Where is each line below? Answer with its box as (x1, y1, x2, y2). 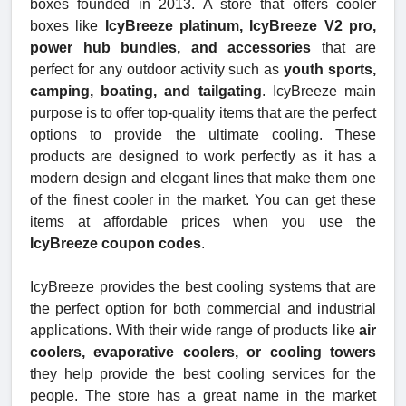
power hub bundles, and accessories (30, 39, 322, 55)
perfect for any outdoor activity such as (30, 61, 285, 77)
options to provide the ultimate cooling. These (30, 126, 376, 142)
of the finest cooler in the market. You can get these (30, 191, 376, 208)
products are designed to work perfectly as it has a (30, 148, 376, 164)
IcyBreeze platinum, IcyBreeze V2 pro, (104, 17, 377, 34)
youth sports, (284, 61, 376, 77)
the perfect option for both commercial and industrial (30, 300, 376, 316)
